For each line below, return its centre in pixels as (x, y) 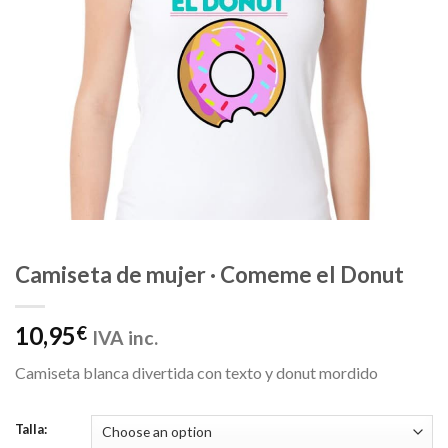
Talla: (31, 428)
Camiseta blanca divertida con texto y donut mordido (196, 373)
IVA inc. (125, 338)
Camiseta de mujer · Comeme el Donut (209, 275)
